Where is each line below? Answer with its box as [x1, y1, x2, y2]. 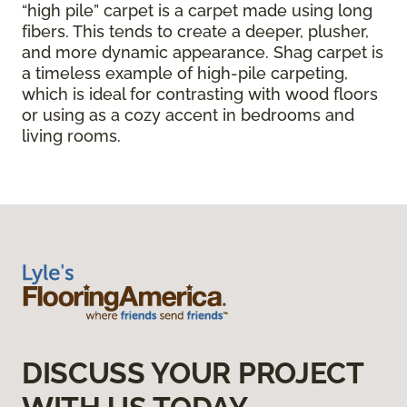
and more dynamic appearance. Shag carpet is [22, 43, 383, 63]
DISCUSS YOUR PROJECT [22, 356, 363, 391]
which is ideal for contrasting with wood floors [22, 84, 378, 104]
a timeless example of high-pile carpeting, [22, 64, 348, 84]
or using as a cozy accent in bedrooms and [22, 105, 354, 125]
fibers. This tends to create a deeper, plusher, [22, 22, 369, 42]
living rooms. [22, 126, 121, 146]
